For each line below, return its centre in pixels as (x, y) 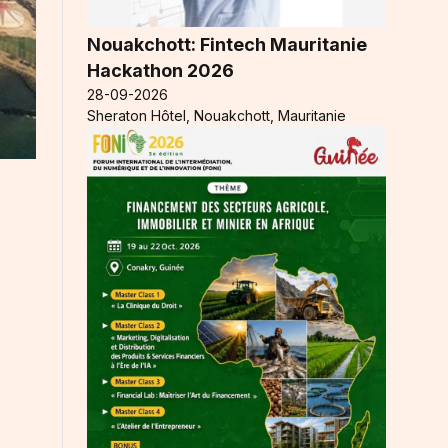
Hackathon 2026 (160, 71)
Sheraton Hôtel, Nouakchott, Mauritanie (216, 116)
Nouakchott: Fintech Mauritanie (227, 45)
